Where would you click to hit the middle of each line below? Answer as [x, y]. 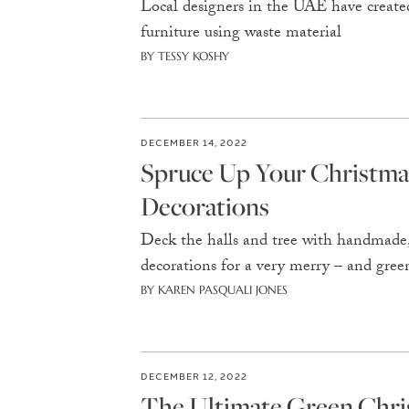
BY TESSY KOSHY [184, 56]
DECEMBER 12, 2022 [194, 376]
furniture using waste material [241, 34]
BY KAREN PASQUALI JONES [214, 290]
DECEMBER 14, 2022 [194, 142]
